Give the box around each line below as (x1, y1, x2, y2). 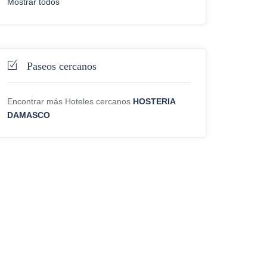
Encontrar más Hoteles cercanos (7, 96, 131, 106)
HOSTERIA (133, 96, 175, 106)
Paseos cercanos (27, 60, 97, 72)
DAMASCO (7, 110, 50, 120)
